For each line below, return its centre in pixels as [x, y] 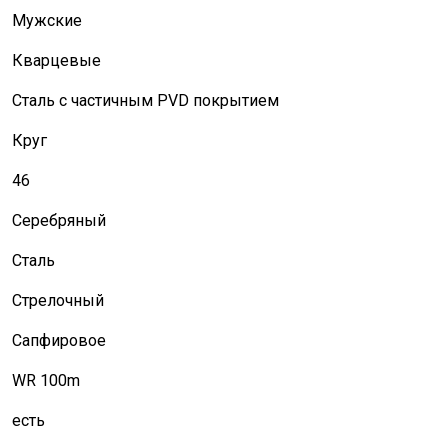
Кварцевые [56, 60]
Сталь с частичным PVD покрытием [145, 100]
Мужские [46, 20]
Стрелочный [57, 300]
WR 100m [45, 380]
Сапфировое [58, 340]
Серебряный [58, 220]
